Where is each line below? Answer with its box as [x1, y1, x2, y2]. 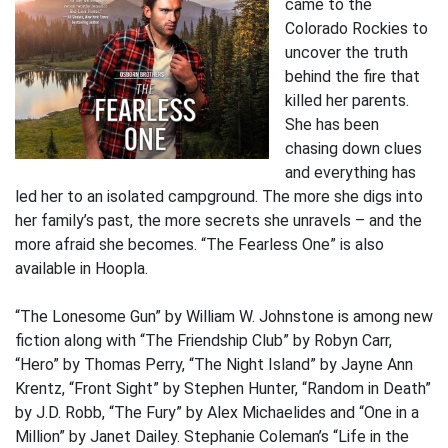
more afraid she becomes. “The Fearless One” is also [15, 234, 384, 254]
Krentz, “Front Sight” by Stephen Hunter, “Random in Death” [15, 378, 431, 398]
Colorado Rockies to [285, 18, 428, 38]
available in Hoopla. [15, 258, 148, 278]
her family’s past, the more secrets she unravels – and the [15, 210, 422, 230]
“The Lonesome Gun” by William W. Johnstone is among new [15, 306, 433, 326]
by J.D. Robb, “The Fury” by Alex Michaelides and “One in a [15, 402, 419, 422]
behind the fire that [285, 66, 420, 86]
